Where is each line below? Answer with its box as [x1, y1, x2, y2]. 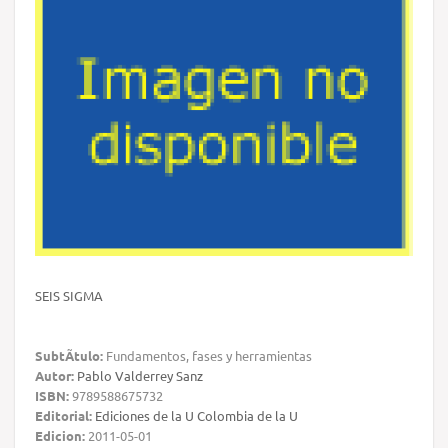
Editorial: [35, 406, 92, 424]
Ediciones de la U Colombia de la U [95, 406, 298, 424]
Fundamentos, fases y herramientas [103, 346, 312, 364]
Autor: [35, 366, 74, 384]
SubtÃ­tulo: [35, 346, 103, 364]
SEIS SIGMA [35, 286, 103, 304]
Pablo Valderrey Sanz [77, 366, 203, 384]
